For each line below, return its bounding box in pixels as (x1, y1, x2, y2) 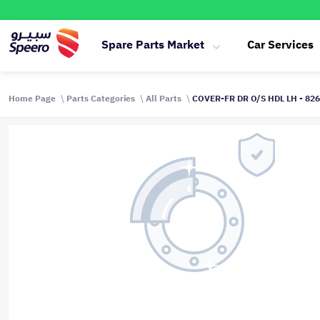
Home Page (9, 92, 56, 105)
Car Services (247, 36, 314, 54)
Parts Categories (66, 92, 135, 105)
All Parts (146, 92, 181, 105)
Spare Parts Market (101, 36, 204, 54)
